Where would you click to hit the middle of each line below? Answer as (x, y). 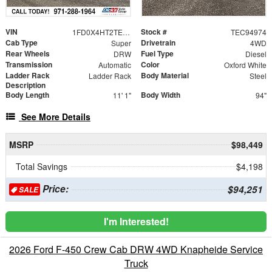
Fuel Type (157, 53)
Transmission (29, 64)
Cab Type (22, 42)
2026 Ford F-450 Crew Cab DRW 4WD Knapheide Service (136, 249)
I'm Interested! (136, 221)
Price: (54, 189)
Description (25, 85)
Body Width (161, 94)
